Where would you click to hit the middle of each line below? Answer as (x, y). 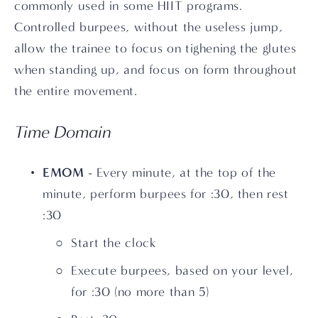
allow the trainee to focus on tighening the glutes (155, 48)
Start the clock (114, 243)
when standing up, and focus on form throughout (156, 70)
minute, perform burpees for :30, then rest (166, 194)
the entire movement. (76, 91)
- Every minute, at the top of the (180, 172)
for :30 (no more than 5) (141, 292)
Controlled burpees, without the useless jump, (149, 27)
